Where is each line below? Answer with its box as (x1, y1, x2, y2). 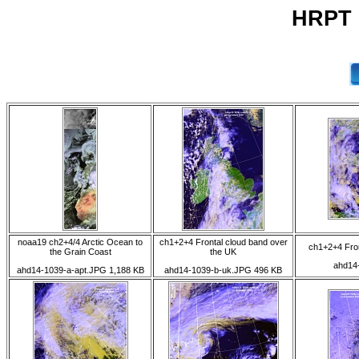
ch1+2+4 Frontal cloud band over (159, 237, 288, 247)
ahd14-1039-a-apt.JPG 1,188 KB (16, 265, 144, 276)
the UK (210, 247, 236, 256)
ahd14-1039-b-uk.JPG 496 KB (164, 265, 282, 276)
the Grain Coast (49, 247, 111, 256)
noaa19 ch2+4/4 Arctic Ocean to (18, 237, 143, 247)
